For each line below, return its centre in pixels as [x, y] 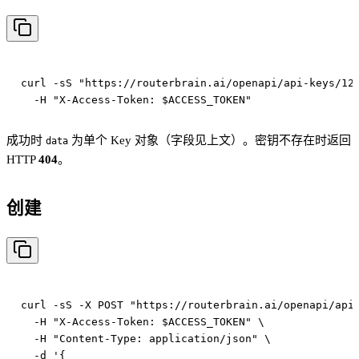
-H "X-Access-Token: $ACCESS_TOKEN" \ [142, 321]
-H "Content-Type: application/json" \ [145, 338]
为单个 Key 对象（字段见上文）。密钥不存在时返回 [210, 141]
